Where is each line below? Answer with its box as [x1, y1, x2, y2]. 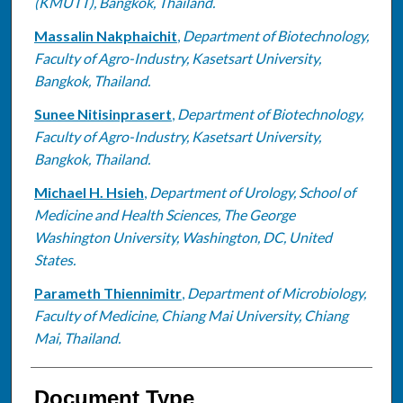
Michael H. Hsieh [33, 183, 144, 201]
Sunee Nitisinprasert [33, 104, 172, 122]
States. [33, 250, 76, 268]
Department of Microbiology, [186, 283, 366, 301]
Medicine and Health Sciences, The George [33, 205, 295, 223]
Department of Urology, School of [148, 183, 355, 201]
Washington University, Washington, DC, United [33, 228, 332, 246]
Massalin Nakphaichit [33, 26, 177, 44]
